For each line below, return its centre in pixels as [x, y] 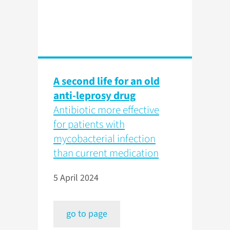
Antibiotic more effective [106, 110]
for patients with [89, 124]
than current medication [106, 153]
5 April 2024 [76, 178]
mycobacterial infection [104, 139]
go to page [87, 214]
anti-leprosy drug [94, 96]
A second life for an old [107, 81]
